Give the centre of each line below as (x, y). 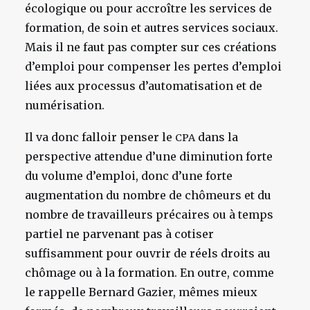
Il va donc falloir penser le (100, 137)
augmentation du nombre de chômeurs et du (148, 195)
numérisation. (65, 105)
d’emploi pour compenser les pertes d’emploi (153, 66)
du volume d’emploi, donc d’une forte (129, 176)
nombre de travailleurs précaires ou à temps (149, 215)
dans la (217, 137)
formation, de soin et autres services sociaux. (152, 28)
